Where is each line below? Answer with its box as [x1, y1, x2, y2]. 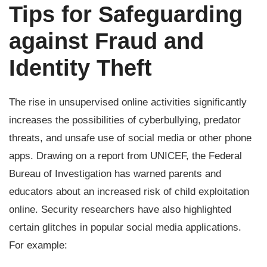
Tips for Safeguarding [9, 2, 243, 27]
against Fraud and [9, 29, 204, 54]
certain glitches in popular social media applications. [9, 222, 241, 233]
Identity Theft [9, 55, 159, 80]
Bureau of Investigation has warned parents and [9, 168, 221, 179]
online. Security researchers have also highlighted [9, 204, 231, 215]
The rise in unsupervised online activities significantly [9, 97, 247, 108]
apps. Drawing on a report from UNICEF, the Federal [9, 150, 242, 162]
